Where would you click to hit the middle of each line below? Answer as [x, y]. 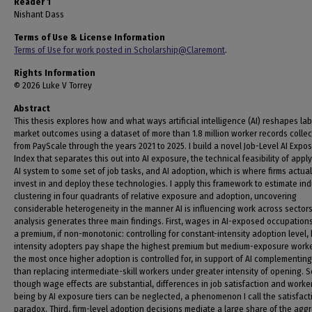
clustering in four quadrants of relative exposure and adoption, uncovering [155, 196]
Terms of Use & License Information [89, 37]
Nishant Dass [39, 14]
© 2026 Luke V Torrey [53, 85]
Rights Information [55, 73]
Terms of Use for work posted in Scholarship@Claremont [119, 50]
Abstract [32, 108]
